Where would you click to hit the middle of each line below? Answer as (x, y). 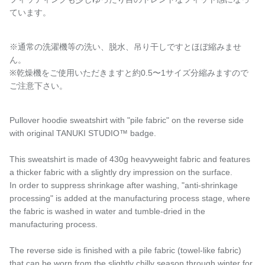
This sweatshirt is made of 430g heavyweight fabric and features (130, 159)
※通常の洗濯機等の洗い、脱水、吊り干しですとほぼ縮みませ (125, 47)
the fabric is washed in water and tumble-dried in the (107, 211)
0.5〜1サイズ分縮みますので (195, 73)
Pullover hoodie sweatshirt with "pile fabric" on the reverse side (127, 120)
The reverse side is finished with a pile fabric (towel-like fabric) (125, 251)
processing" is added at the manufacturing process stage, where (130, 198)
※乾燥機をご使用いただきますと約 (75, 73)
